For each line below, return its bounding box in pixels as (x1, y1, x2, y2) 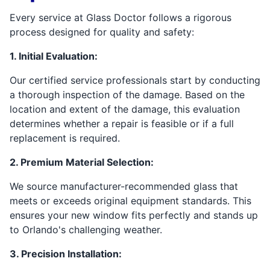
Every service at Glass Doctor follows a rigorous (10, 11, 231, 24)
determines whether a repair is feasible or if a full (10, 117, 234, 130)
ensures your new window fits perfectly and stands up (10, 209, 258, 221)
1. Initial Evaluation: (10, 49, 98, 62)
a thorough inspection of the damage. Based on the (10, 88, 245, 101)
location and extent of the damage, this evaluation (10, 102, 240, 115)
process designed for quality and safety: (10, 25, 194, 38)
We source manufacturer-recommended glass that (10, 180, 238, 192)
